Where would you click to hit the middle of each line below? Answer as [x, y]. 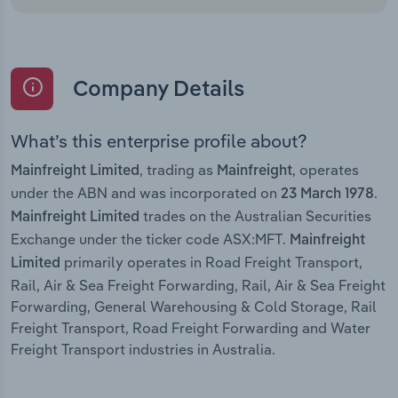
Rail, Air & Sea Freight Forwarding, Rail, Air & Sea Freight [198, 285]
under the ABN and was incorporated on [146, 192]
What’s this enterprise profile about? [159, 140]
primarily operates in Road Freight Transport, [211, 262]
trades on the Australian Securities [255, 215]
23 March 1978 [327, 194]
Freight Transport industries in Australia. [143, 349]
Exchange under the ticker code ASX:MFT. [150, 239]
